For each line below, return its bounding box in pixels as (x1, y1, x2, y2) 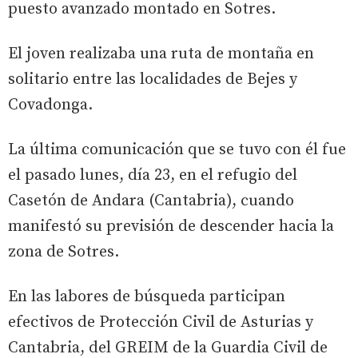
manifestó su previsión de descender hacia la (8, 217, 334, 237)
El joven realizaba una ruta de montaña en (8, 44, 314, 65)
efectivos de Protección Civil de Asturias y (8, 312, 313, 333)
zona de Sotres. (8, 242, 119, 263)
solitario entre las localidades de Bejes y (8, 70, 297, 90)
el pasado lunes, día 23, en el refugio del (8, 165, 297, 186)
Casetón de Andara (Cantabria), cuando (8, 191, 294, 212)
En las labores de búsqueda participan (8, 287, 285, 308)
